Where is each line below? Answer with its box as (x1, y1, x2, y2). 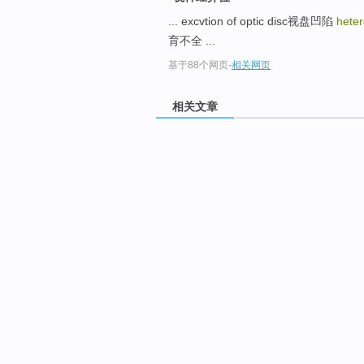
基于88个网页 (168, 59, 228, 71)
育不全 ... (168, 34, 215, 48)
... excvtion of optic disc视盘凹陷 (168, 15, 336, 28)
